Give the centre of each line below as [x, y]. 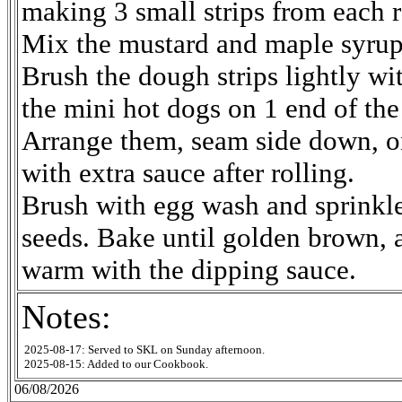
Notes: [66, 317]
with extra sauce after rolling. [188, 173]
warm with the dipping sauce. [189, 270]
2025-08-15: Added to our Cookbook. [116, 364]
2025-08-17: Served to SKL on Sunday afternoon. [144, 350]
